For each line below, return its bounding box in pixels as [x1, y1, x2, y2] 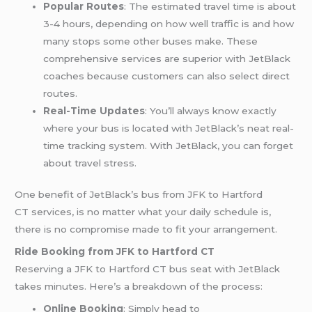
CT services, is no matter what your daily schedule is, [15, 206, 272, 218]
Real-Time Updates [43, 104, 146, 116]
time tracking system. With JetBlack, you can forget [43, 139, 294, 151]
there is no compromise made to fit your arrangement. [15, 224, 278, 235]
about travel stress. [43, 157, 137, 169]
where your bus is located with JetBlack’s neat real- [43, 122, 295, 134]
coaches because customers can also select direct [43, 70, 290, 81]
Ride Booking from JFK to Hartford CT [15, 246, 215, 258]
